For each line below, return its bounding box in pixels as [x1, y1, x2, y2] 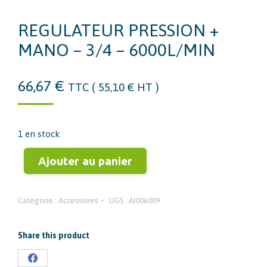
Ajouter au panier [38, 154, 132, 167]
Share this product [18, 231, 89, 241]
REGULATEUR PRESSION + [18, 20, 219, 41]
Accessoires [58, 196, 98, 206]
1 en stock [18, 129, 60, 139]
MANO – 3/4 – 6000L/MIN [18, 40, 215, 60]
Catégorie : [18, 196, 58, 206]
